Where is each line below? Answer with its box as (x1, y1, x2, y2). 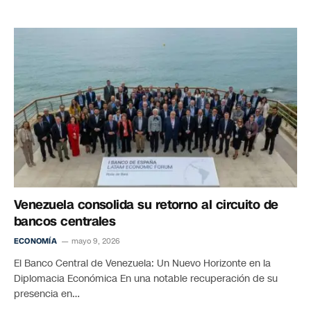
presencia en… (14, 287, 80, 301)
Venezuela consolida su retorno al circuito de (14, 195, 278, 214)
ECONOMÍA (14, 235, 57, 246)
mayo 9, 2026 (71, 235, 120, 246)
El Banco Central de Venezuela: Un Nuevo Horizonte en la (14, 256, 271, 270)
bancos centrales (14, 212, 116, 230)
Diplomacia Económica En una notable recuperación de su (14, 271, 278, 285)
